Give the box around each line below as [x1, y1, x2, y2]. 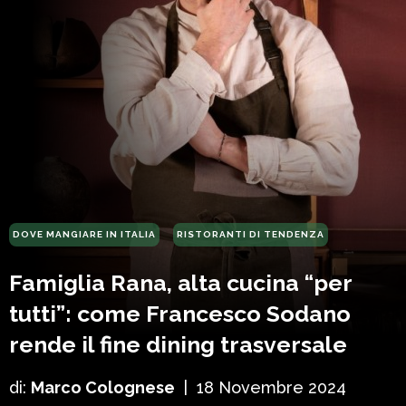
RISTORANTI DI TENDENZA [177, 229, 324, 240]
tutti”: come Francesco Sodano [9, 300, 351, 328]
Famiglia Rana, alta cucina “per [9, 269, 352, 297]
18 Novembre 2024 [197, 378, 346, 398]
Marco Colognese [31, 378, 175, 398]
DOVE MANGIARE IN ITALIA [13, 229, 156, 240]
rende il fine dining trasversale [9, 331, 347, 359]
